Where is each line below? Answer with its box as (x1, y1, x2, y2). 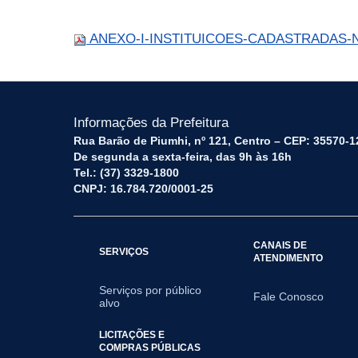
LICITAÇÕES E (99, 329, 165, 340)
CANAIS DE (253, 240, 308, 250)
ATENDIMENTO (253, 253, 324, 263)
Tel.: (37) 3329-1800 (74, 166, 179, 179)
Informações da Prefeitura (74, 115, 229, 130)
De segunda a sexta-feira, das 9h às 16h (74, 150, 292, 163)
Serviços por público (99, 284, 201, 296)
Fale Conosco (253, 290, 324, 303)
